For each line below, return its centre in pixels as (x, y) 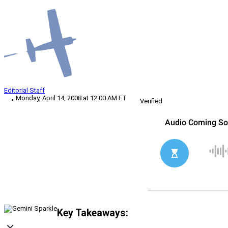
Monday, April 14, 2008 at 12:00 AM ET (71, 98)
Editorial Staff (24, 91)
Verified (151, 101)
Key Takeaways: (93, 213)
